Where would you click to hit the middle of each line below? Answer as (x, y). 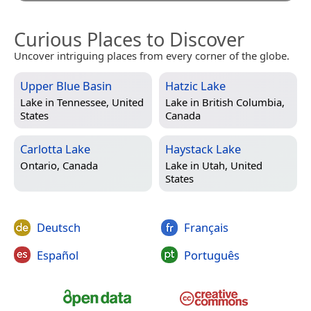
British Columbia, (243, 102)
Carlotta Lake (55, 149)
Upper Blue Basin (66, 86)
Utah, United (232, 165)
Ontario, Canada (59, 165)
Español (58, 255)
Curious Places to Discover (129, 40)
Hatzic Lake (195, 86)
